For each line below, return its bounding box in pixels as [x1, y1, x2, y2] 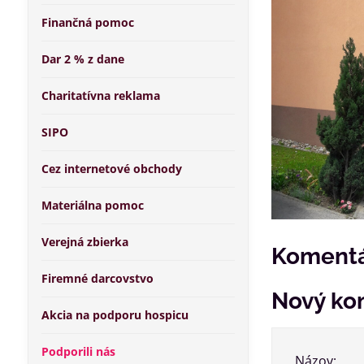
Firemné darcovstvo [41, 271, 154, 286]
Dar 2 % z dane [41, 51, 124, 67]
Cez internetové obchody [41, 161, 182, 176]
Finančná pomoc [41, 15, 134, 30]
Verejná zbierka [41, 234, 128, 249]
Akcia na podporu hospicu [41, 307, 188, 323]
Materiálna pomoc [41, 197, 144, 213]
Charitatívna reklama [41, 88, 160, 103]
